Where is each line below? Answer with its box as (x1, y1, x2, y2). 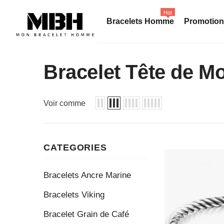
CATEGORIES (43, 142, 107, 152)
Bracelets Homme (106, 17, 174, 25)
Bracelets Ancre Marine (43, 170, 131, 180)
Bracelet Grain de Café (43, 209, 129, 219)
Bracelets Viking (43, 190, 104, 199)
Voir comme (43, 99, 85, 107)
